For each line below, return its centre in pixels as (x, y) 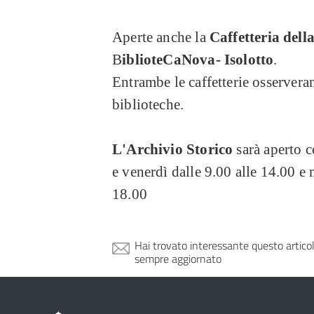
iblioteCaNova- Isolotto (198, 60)
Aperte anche (152, 37)
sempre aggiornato (178, 259)
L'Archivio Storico (173, 149)
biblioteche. (150, 104)
